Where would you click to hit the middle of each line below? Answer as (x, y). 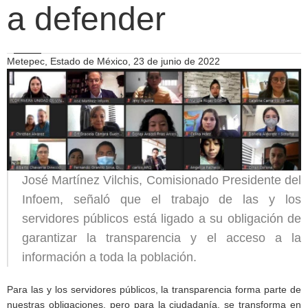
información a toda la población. (109, 257)
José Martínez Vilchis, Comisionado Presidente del (162, 180)
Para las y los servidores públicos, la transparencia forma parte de (154, 290)
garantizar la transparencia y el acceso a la (162, 238)
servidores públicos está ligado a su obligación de (162, 219)
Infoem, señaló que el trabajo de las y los (162, 200)
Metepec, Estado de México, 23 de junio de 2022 (113, 61)
